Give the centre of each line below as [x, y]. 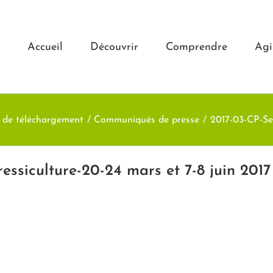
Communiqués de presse [147, 120]
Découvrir [114, 47]
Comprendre [197, 47]
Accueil [45, 47]
